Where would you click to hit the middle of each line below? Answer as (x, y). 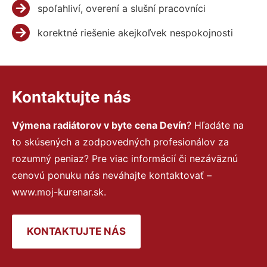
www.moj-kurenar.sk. (59, 192)
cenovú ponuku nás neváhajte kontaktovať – (112, 175)
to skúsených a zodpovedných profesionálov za (120, 142)
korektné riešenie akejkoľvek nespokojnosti (135, 32)
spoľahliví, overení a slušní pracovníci (121, 8)
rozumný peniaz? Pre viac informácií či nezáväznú (125, 158)
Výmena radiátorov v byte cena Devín (99, 125)
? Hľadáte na (215, 125)
